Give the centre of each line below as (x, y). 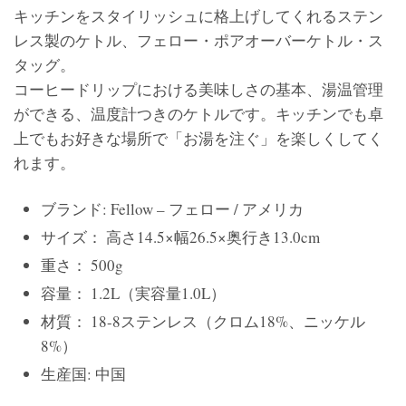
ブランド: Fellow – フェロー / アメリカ (172, 209)
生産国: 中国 (83, 374)
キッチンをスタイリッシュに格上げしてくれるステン (198, 16)
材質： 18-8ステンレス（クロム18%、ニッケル (203, 321)
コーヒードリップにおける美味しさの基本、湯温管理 (198, 89)
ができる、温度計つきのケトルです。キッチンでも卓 (198, 114)
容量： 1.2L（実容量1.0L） (133, 293)
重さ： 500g (82, 265)
